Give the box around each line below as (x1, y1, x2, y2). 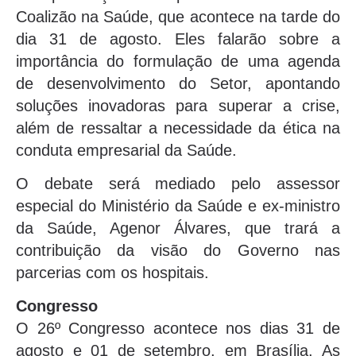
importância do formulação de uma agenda (16, 52, 340, 70)
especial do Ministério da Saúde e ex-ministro (16, 196, 340, 215)
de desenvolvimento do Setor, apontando (16, 74, 340, 92)
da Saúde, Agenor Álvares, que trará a (16, 219, 340, 237)
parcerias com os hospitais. (16, 263, 209, 281)
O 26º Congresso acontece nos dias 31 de (16, 319, 340, 338)
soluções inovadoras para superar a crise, (16, 96, 340, 114)
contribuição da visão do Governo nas (16, 241, 340, 259)
